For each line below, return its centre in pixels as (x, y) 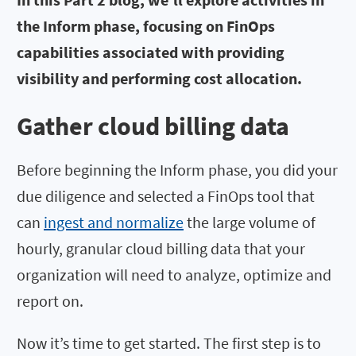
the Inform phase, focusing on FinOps (146, 26)
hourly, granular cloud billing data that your (161, 248)
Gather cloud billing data (153, 126)
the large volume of (250, 222)
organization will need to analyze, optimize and (174, 274)
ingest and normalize (114, 222)
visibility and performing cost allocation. (159, 79)
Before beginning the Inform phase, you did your (177, 169)
